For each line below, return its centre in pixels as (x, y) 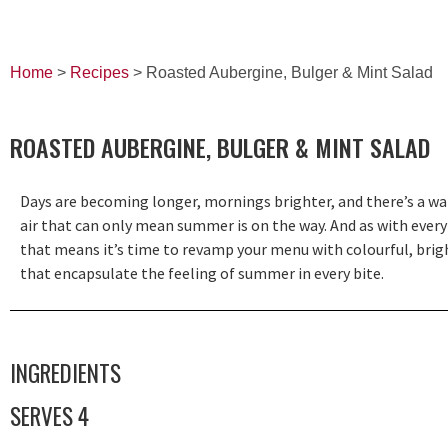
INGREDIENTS (65, 373)
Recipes (99, 72)
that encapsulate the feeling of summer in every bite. (202, 273)
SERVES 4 (49, 416)
